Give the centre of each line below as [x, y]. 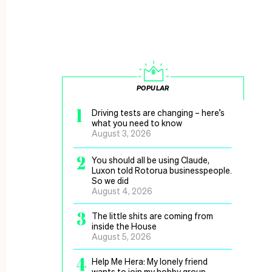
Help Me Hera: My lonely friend [150, 261]
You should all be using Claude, [151, 160]
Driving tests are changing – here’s [158, 112]
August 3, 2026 [121, 133]
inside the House [124, 226]
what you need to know [138, 123]
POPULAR [153, 88]
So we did [110, 180]
